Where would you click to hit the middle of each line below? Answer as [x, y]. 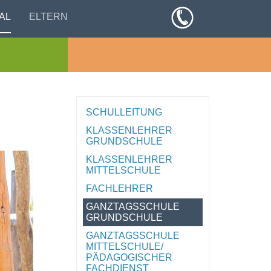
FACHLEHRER [119, 189]
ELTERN [48, 17]
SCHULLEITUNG [124, 113]
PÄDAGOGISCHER [129, 258]
